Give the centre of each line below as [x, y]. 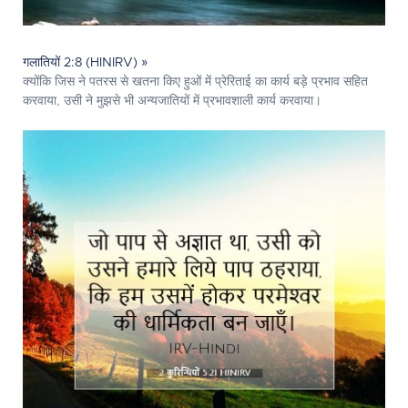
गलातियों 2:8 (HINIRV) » [86, 63]
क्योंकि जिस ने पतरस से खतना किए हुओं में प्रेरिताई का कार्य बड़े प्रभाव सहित [195, 82]
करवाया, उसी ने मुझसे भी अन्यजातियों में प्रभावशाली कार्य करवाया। [172, 101]
